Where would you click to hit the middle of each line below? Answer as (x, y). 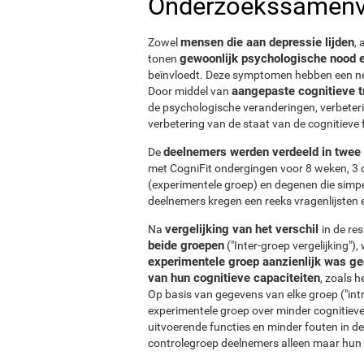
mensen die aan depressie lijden (267, 42)
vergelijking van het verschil (243, 229)
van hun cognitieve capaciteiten (234, 277)
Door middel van (190, 91)
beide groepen (186, 245)
